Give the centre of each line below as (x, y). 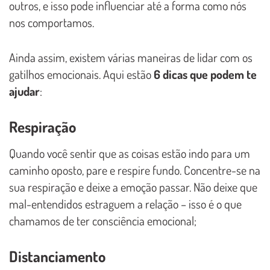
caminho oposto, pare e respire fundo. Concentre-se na (135, 170)
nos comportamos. (52, 22)
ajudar (24, 91)
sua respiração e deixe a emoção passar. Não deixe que (133, 187)
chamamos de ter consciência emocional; (103, 220)
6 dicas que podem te (205, 74)
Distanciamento (57, 256)
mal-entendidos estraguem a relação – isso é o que (125, 203)
